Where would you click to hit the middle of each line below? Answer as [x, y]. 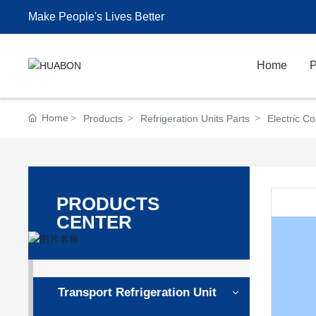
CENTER [95, 222]
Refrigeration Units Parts [195, 119]
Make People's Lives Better [97, 17]
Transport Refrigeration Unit [138, 292]
